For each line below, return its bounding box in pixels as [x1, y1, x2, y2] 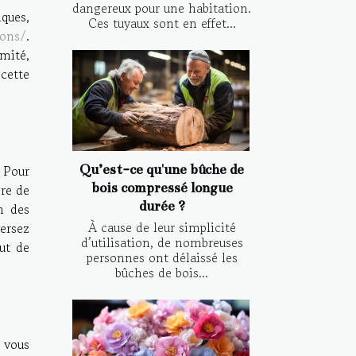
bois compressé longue [91, 179, 233, 196]
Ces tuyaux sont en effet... [87, 13, 236, 33]
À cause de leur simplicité [87, 217, 236, 237]
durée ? [138, 197, 185, 215]
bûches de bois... [115, 262, 208, 282]
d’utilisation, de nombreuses [80, 232, 243, 252]
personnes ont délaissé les [86, 247, 238, 267]
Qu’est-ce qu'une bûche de [79, 161, 244, 178]
